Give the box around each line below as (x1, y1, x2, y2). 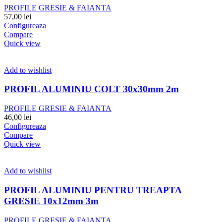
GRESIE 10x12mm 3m (4, 195, 99, 206)
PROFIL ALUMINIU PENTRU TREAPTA (4, 184, 182, 195)
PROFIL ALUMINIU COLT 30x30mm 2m (4, 84, 179, 95)
